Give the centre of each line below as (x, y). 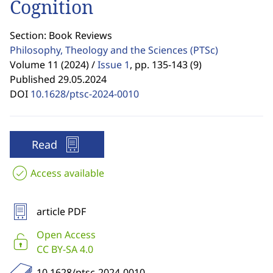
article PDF (61, 211)
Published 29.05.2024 (58, 79)
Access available (67, 173)
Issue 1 (114, 65)
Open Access (66, 235)
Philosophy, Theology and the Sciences (100, 50)
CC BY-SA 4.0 (65, 249)
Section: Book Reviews (61, 35)
